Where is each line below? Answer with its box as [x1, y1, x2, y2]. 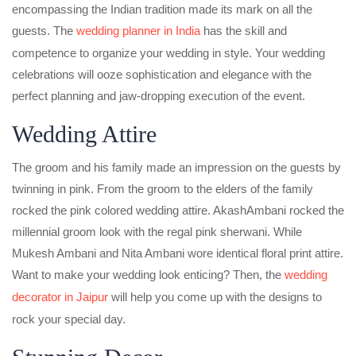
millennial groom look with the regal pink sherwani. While [12, 224, 302, 238]
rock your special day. [12, 311, 126, 326]
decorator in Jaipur [12, 289, 108, 304]
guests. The [12, 23, 76, 37]
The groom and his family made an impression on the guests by [12, 160, 341, 174]
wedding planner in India [76, 23, 200, 37]
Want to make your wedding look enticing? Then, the [12, 267, 284, 281]
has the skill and [200, 23, 287, 37]
